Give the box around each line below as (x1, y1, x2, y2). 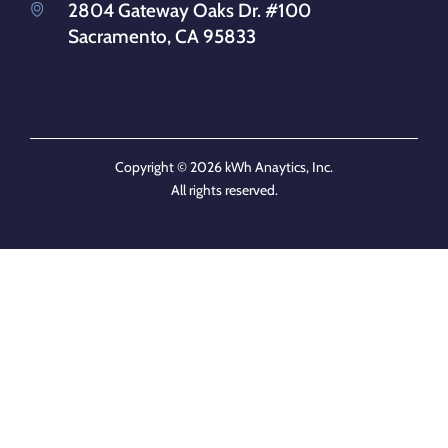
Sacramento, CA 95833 (68, 24, 257, 48)
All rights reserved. (170, 180, 278, 199)
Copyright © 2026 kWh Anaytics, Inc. (115, 157, 333, 176)
